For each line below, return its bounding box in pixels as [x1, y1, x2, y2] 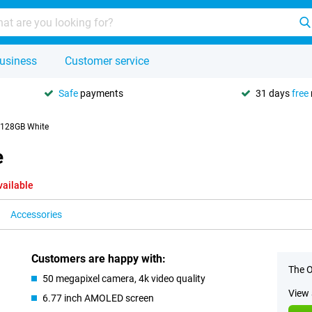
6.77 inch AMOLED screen [42, 292, 155, 304]
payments [78, 87, 123, 99]
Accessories [10, 209, 62, 220]
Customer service [65, 54, 149, 68]
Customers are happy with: [31, 252, 166, 265]
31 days [256, 87, 292, 99]
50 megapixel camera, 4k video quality [42, 273, 206, 284]
